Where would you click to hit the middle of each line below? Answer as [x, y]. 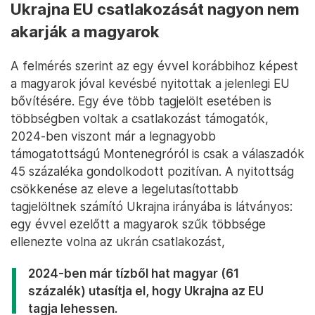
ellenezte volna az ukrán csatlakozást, [118, 241]
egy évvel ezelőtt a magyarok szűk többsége [138, 224]
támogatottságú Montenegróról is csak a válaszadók [157, 153]
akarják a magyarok [85, 31]
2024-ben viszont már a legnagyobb [113, 136]
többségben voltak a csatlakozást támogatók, [140, 118]
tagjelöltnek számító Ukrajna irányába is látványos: [152, 206]
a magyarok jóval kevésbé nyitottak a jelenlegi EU [150, 83]
